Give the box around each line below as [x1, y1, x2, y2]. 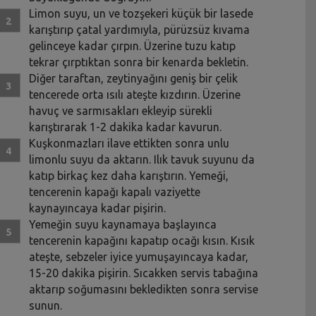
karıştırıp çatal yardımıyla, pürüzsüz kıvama [29, 23, 250, 36]
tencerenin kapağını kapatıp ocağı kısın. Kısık [29, 233, 255, 247]
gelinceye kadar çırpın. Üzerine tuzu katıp [29, 39, 236, 52]
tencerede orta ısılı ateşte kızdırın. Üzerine [29, 87, 241, 101]
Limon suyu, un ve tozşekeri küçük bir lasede [29, 6, 254, 20]
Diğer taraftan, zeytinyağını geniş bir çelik [29, 71, 238, 85]
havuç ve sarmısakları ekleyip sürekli [29, 104, 213, 117]
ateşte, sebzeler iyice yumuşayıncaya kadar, [29, 250, 249, 263]
